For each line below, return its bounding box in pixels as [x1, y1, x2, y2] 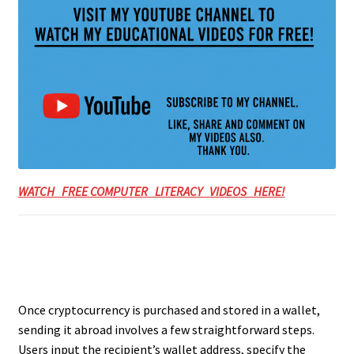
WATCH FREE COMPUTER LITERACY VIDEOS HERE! [17, 183, 285, 200]
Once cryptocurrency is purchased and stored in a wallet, [17, 302, 320, 318]
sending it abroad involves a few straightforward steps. [17, 322, 314, 338]
